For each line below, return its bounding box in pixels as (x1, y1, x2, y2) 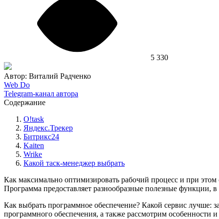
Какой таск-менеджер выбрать (23, 158, 125, 167)
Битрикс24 (23, 132, 59, 141)
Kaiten (23, 141, 44, 150)
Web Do (4, 80, 30, 89)
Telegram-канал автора (4, 89, 78, 98)
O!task (23, 114, 44, 123)
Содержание (4, 98, 45, 107)
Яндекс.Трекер (23, 123, 73, 132)
